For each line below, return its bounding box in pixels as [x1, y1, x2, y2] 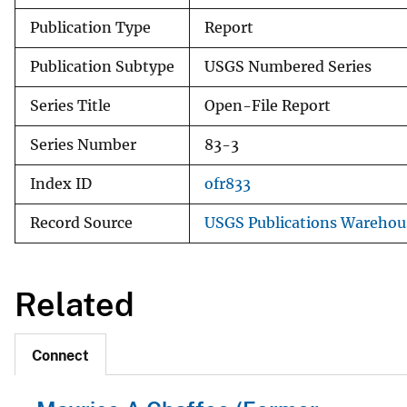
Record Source [30, 213, 133, 232]
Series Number [30, 135, 136, 154]
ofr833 [204, 174, 251, 193]
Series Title [30, 96, 111, 114]
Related [15, 284, 134, 323]
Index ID [30, 174, 92, 193]
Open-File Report [204, 96, 331, 114]
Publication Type [30, 18, 151, 36]
